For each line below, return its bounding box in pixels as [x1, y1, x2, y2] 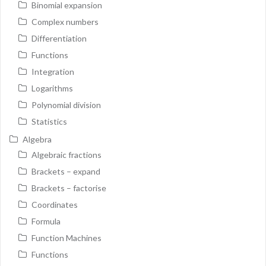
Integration [31, 66, 74, 77]
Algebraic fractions [31, 150, 102, 160]
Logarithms [31, 83, 73, 94]
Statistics [31, 116, 67, 127]
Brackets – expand [31, 166, 100, 177]
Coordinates [31, 199, 78, 210]
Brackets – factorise [31, 183, 106, 194]
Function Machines [31, 233, 102, 243]
